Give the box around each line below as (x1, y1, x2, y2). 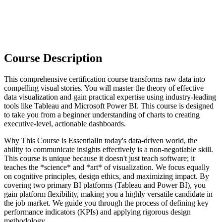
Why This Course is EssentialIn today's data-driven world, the (4, 136, 197, 145)
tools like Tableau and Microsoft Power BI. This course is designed (4, 101, 214, 110)
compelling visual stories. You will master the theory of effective (4, 83, 204, 92)
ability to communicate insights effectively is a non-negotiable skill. (4, 145, 213, 154)
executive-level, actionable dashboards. (4, 119, 126, 128)
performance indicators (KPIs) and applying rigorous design (4, 207, 191, 216)
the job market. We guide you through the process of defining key (4, 198, 209, 207)
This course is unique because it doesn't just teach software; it (4, 154, 195, 163)
